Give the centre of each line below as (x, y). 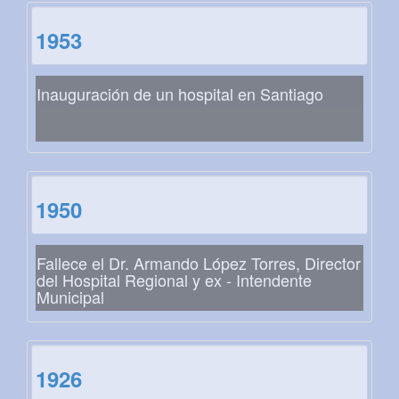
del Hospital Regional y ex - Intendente (174, 280)
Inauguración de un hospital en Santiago (180, 94)
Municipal (70, 297)
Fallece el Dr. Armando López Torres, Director (199, 263)
